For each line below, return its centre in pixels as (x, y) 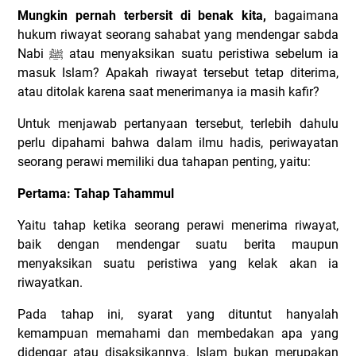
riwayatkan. (50, 282)
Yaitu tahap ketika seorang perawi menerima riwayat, (178, 225)
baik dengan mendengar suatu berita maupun (178, 244)
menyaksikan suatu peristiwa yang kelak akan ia (178, 263)
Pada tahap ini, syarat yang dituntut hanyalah (178, 314)
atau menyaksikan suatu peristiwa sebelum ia (201, 54)
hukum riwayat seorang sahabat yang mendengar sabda (178, 35)
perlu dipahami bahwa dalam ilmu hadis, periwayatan (178, 143)
